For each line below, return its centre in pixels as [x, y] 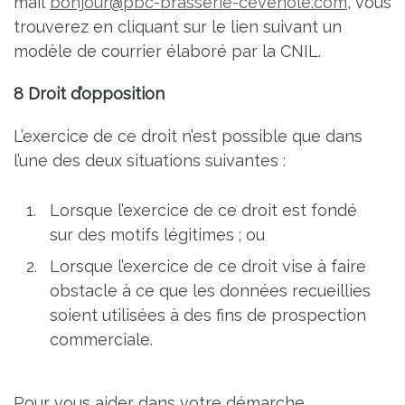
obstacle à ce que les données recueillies [210, 291]
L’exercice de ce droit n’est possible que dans [188, 137]
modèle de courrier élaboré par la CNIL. [167, 52]
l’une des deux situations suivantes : [150, 161]
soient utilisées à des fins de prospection [208, 316]
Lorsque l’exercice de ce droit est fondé [203, 211]
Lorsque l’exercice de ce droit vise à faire [208, 267]
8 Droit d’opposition [89, 93]
